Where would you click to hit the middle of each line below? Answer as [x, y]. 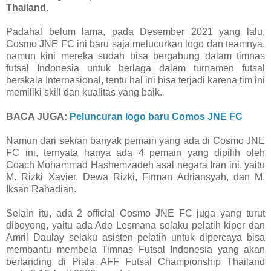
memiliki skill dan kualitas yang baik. [84, 93]
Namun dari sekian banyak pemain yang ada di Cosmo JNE [135, 141]
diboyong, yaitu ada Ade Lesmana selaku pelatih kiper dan [135, 226]
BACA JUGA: [38, 117]
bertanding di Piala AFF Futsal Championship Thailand [135, 262]
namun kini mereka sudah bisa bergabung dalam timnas [135, 56]
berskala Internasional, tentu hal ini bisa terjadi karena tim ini [135, 80]
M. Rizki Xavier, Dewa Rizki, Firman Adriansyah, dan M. [135, 177]
